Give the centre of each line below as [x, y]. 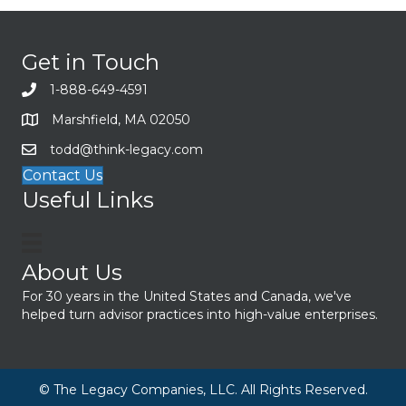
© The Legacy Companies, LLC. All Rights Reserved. [203, 390]
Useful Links [88, 200]
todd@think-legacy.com [126, 150]
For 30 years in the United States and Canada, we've [187, 297]
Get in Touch [91, 62]
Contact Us [63, 175]
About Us [72, 273]
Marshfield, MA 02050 [121, 120]
